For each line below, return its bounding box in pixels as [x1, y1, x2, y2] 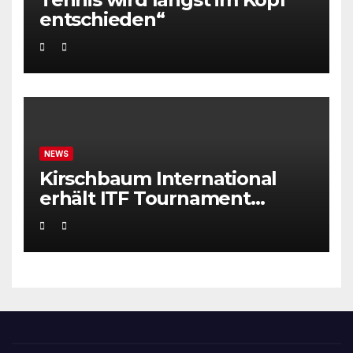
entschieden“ [39, 7, 165, 31]
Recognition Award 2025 [39, 206, 264, 229]
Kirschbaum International [39, 166, 277, 190]
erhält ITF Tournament [39, 186, 251, 210]
